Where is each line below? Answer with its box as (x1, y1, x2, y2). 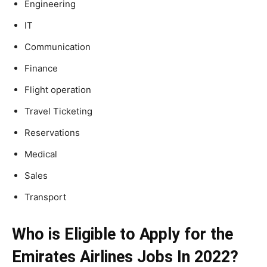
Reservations (24, 126, 80, 138)
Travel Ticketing (24, 105, 92, 117)
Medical (24, 148, 57, 160)
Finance (24, 62, 58, 74)
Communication (24, 41, 91, 52)
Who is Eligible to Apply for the (12, 224, 233, 244)
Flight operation (24, 83, 91, 95)
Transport (24, 191, 66, 203)
